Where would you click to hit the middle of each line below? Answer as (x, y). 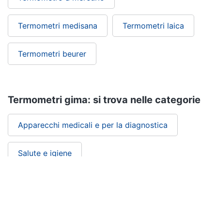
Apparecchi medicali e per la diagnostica (93, 125)
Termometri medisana (58, 26)
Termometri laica (153, 26)
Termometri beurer (52, 54)
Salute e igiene (45, 153)
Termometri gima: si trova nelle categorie (104, 100)
